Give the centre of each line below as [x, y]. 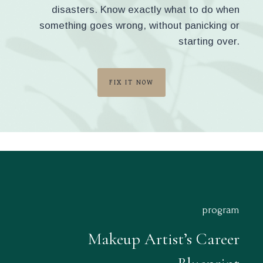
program [221, 210]
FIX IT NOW [131, 82]
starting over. [209, 41]
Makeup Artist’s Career [164, 239]
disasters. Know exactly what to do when [146, 10]
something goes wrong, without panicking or [139, 26]
